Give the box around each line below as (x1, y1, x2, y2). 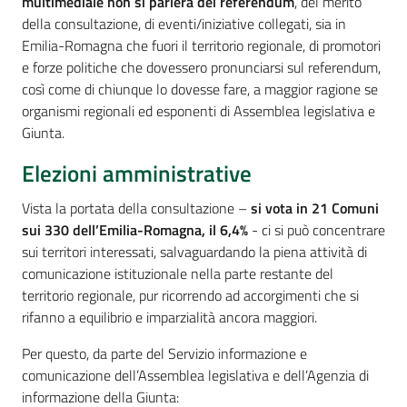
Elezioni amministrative (22, 156, 252, 192)
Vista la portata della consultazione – (22, 197, 251, 220)
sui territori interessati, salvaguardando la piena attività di (22, 241, 367, 263)
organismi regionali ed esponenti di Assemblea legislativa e (22, 100, 375, 123)
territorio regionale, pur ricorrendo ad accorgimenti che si (22, 284, 359, 307)
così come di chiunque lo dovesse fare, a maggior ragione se (22, 78, 378, 101)
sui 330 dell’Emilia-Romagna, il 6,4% (22, 219, 248, 242)
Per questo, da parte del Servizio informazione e (22, 342, 307, 365)
